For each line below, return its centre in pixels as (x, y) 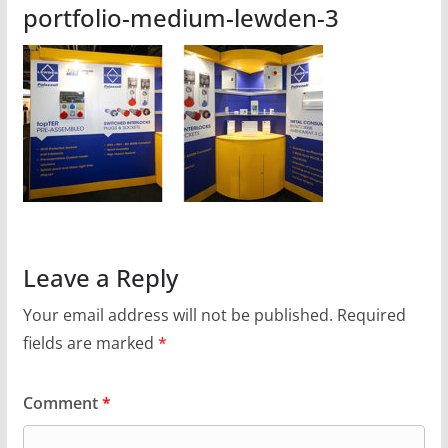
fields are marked (90, 343)
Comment (62, 403)
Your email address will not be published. (177, 315)
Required (371, 315)
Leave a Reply (100, 277)
